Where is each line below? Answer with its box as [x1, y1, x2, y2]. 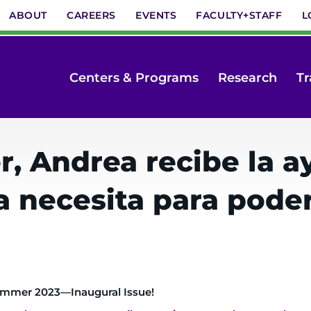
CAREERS [67, 9, 116, 22]
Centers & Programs [69, 69, 199, 85]
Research [218, 69, 277, 85]
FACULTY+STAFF [196, 9, 283, 22]
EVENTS [135, 9, 177, 22]
